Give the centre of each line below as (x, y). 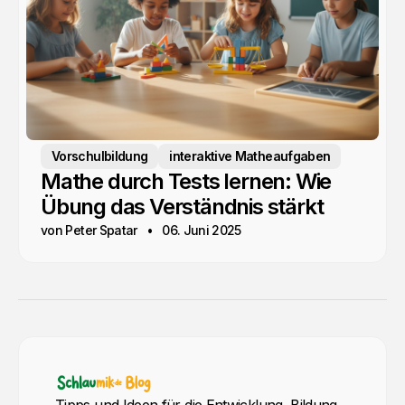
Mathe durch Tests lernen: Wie (186, 182)
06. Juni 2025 (202, 231)
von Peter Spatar (89, 231)
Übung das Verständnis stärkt (182, 207)
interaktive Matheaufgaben (250, 156)
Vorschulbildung (100, 156)
